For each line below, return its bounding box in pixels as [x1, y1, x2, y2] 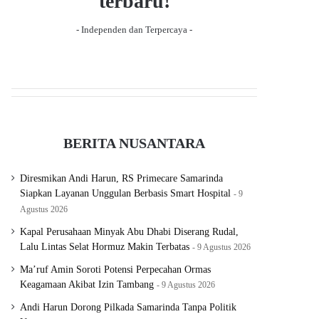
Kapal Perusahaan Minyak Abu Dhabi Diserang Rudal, [20, 226, 239, 238]
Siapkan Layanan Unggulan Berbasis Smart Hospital [20, 188, 231, 199]
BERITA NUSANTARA [63, 135, 206, 152]
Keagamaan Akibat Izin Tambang [20, 279, 155, 291]
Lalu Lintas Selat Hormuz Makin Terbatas [20, 241, 190, 253]
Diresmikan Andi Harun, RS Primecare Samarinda [20, 173, 224, 184]
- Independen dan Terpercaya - [76, 24, 192, 36]
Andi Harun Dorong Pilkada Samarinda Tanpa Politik [20, 302, 237, 313]
